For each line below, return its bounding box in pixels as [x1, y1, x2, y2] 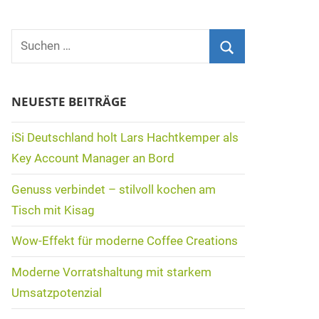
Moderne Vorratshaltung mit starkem [11, 265, 211, 280]
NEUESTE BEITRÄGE [11, 93, 127, 110]
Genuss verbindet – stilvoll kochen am [11, 182, 216, 197]
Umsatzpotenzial [11, 286, 102, 300]
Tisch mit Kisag [11, 202, 95, 217]
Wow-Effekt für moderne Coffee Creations [11, 234, 238, 249]
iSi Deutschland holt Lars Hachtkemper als [11, 130, 239, 145]
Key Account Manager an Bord [11, 151, 174, 166]
